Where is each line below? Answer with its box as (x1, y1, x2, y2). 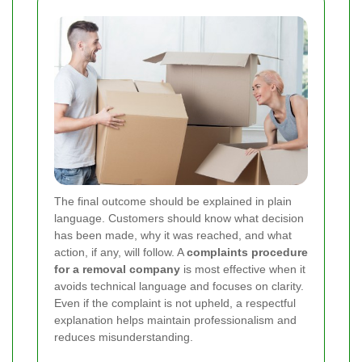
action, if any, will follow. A (54, 246, 187, 259)
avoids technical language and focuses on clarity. (54, 280, 304, 293)
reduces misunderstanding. (54, 330, 193, 344)
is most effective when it (180, 263, 305, 276)
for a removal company (54, 263, 180, 276)
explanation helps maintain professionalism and (54, 314, 297, 327)
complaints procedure (187, 246, 308, 259)
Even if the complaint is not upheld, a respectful (54, 297, 296, 310)
